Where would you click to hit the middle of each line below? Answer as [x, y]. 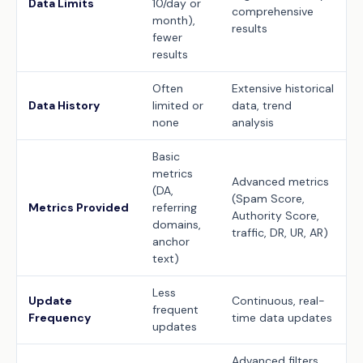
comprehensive [273, 11]
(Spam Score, [268, 198]
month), [174, 20]
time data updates [282, 317]
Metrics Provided [79, 207]
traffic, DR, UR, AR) [280, 232]
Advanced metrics [280, 181]
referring [175, 207]
